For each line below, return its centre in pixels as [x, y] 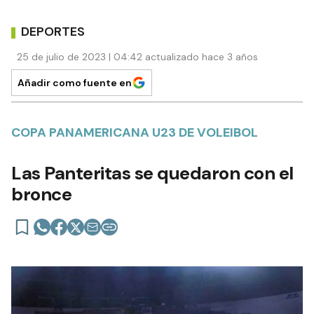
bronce [41, 194]
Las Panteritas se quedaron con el [152, 173]
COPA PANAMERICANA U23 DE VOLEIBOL [135, 132]
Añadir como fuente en [75, 82]
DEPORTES [53, 32]
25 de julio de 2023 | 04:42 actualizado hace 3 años [137, 56]
